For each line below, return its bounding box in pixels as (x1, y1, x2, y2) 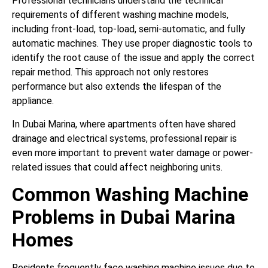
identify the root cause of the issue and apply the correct (12, 52, 255, 64)
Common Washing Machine (12, 182, 248, 206)
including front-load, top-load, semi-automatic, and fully (12, 23, 245, 35)
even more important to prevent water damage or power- (12, 147, 253, 159)
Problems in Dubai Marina (12, 205, 235, 229)
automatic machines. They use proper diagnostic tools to (12, 38, 252, 50)
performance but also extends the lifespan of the (12, 81, 221, 93)
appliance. (12, 95, 54, 107)
